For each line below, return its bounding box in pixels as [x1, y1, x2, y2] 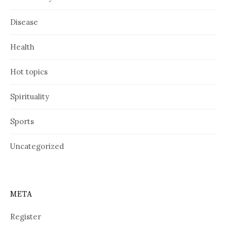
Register [10, 212, 41, 222]
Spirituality [10, 92, 49, 102]
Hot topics [10, 67, 48, 77]
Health [10, 42, 34, 52]
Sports [10, 117, 34, 127]
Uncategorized [10, 141, 64, 152]
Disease [10, 17, 38, 27]
